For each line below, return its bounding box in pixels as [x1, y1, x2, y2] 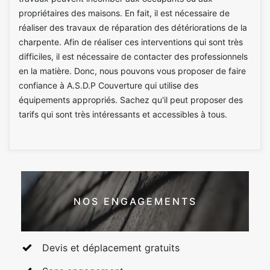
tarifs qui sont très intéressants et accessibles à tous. [19, 109, 227, 119]
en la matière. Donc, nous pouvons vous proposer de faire [19, 66, 246, 76]
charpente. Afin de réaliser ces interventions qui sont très [19, 37, 243, 47]
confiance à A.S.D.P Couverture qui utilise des [19, 80, 198, 90]
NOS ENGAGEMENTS [73, 195, 197, 207]
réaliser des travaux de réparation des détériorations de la [19, 22, 247, 33]
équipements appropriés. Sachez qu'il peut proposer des [19, 95, 243, 105]
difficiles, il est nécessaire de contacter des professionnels [19, 51, 248, 61]
